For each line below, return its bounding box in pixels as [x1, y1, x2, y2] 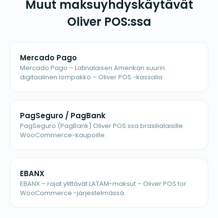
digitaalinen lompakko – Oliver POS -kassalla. [20, 72, 164, 82]
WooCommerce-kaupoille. [20, 130, 106, 140]
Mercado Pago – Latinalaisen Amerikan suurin [20, 63, 165, 73]
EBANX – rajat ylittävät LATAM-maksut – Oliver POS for [20, 179, 186, 188]
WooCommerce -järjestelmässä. [20, 188, 126, 198]
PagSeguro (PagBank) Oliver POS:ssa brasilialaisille [20, 121, 183, 130]
